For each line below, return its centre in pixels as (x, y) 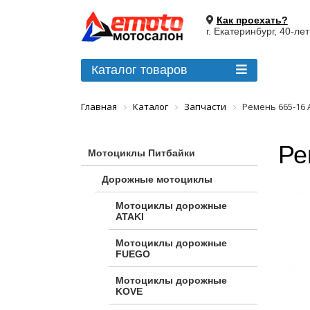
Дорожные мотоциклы (157, 179)
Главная (99, 107)
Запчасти (205, 107)
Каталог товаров (139, 70)
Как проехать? (252, 20)
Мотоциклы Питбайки (142, 153)
